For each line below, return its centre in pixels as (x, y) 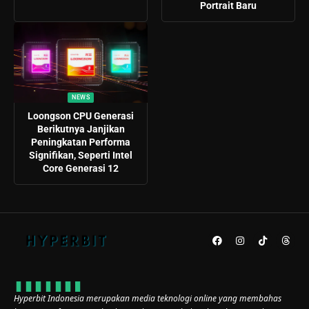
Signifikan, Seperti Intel (81, 155)
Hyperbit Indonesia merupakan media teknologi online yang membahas (148, 298)
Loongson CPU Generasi (81, 116)
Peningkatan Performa (81, 142)
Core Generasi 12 (81, 168)
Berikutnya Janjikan (81, 129)
